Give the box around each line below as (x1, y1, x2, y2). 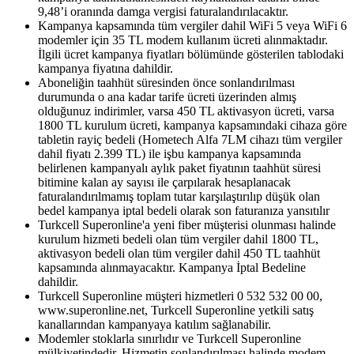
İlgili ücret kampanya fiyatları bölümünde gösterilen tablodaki (38, 47, 344, 61)
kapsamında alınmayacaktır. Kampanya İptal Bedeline (38, 260, 306, 274)
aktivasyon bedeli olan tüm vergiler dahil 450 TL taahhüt (38, 246, 320, 260)
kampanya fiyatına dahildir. (38, 61, 173, 75)
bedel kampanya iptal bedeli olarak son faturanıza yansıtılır (38, 203, 330, 217)
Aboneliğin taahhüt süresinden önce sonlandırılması (38, 75, 295, 89)
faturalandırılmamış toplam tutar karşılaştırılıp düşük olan (38, 189, 320, 203)
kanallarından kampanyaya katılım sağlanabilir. (38, 317, 271, 331)
